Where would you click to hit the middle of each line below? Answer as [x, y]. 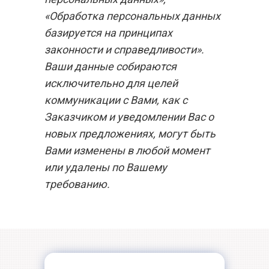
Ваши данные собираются [110, 66]
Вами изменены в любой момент [127, 150]
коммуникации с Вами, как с [116, 100]
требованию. [77, 184]
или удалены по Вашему [106, 167]
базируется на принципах [108, 33]
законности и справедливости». [124, 50]
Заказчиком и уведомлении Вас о [129, 117]
